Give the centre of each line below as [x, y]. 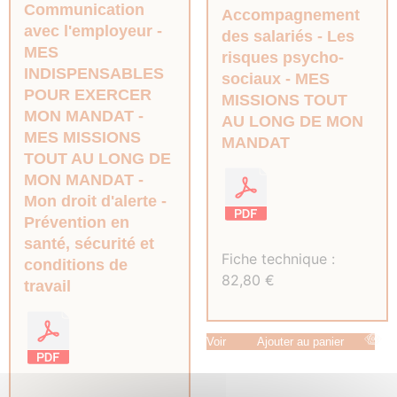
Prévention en [77, 222]
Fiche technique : [278, 258]
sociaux [251, 78]
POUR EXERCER [88, 94]
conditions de [76, 265]
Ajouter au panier [300, 341]
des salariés [267, 36]
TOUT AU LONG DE [97, 158]
